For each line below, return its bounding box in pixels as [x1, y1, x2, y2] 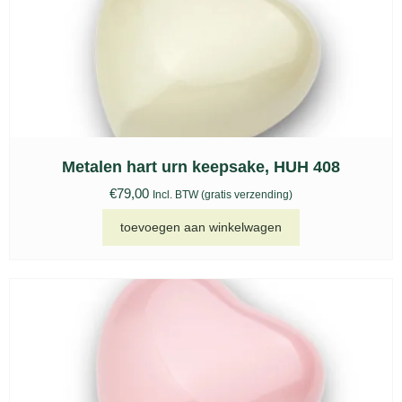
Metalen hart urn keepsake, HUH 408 [62, 158, 340, 177]
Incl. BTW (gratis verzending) [153, 188, 293, 202]
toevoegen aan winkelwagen [120, 219, 282, 234]
